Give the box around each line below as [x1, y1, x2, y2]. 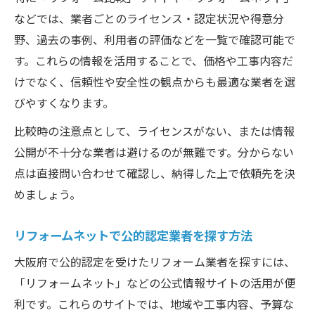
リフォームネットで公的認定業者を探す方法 [14, 225, 252, 244]
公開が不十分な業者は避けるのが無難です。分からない [14, 143, 294, 160]
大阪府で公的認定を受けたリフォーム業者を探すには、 [14, 252, 295, 270]
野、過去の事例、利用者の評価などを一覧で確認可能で [14, 30, 295, 48]
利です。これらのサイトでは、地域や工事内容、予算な [14, 295, 294, 312]
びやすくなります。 [14, 94, 114, 111]
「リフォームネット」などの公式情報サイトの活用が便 [14, 274, 295, 291]
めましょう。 [14, 185, 81, 202]
